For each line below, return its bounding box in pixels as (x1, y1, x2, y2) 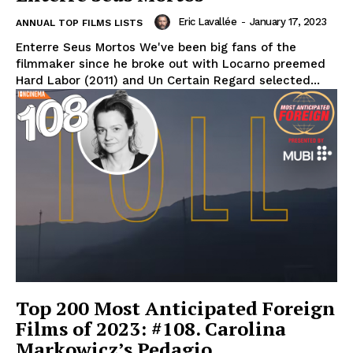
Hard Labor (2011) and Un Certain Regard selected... (16, 73, 320, 88)
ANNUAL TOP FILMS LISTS (16, 17, 143, 29)
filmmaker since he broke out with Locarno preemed (16, 57, 325, 72)
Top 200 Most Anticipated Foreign (16, 295, 335, 321)
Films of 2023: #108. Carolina (16, 316, 286, 342)
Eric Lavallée (177, 16, 236, 28)
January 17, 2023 (249, 16, 327, 28)
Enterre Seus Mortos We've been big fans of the (16, 40, 296, 55)
